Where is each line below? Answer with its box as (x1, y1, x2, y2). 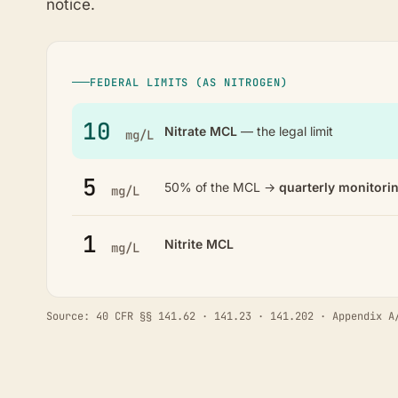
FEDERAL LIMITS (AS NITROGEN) (90, 75, 288, 90)
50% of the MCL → (164, 179, 279, 195)
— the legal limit (237, 123, 333, 139)
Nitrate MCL (164, 123, 237, 139)
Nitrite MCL (164, 235, 234, 251)
